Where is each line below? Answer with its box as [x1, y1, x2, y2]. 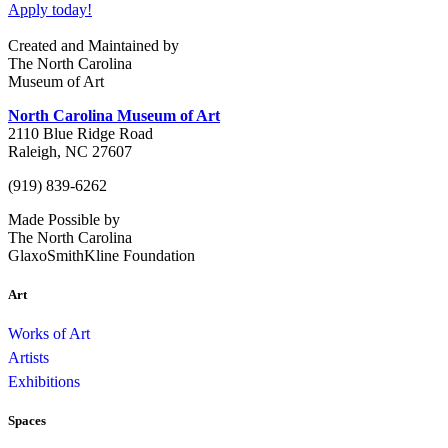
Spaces [8, 413, 46, 429]
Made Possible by [8, 210, 120, 228]
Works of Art [8, 325, 90, 343]
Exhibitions [8, 373, 80, 391]
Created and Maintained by [8, 36, 179, 54]
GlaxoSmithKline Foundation [8, 246, 195, 264]
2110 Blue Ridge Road [8, 124, 153, 142]
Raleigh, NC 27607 [8, 142, 132, 160]
